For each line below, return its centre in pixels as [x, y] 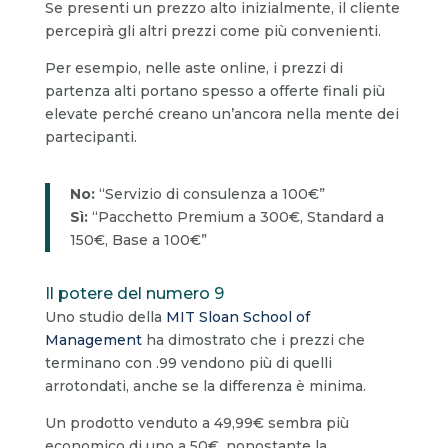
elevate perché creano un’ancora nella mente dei [221, 113]
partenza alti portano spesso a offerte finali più [214, 90]
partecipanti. [90, 136]
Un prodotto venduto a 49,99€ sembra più [196, 422]
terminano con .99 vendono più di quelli [188, 362]
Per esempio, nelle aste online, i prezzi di [193, 67]
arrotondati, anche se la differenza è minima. [205, 385]
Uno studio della [105, 316]
